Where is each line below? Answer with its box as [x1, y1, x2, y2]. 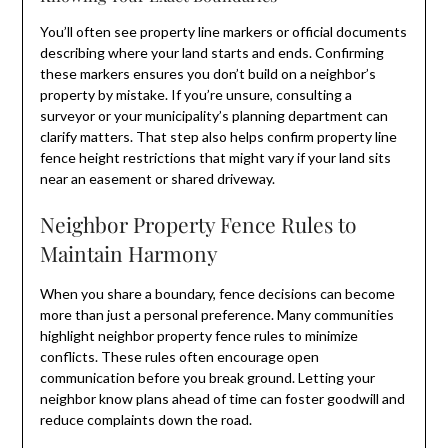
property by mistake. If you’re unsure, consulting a [39, 85, 352, 103]
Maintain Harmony [39, 238, 218, 267]
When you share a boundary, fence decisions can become [39, 284, 395, 302]
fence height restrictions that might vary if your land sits [39, 148, 391, 166]
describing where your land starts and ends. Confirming [39, 43, 384, 61]
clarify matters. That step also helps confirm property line [39, 127, 397, 145]
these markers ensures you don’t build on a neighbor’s [39, 64, 376, 82]
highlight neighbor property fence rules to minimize [39, 326, 358, 344]
